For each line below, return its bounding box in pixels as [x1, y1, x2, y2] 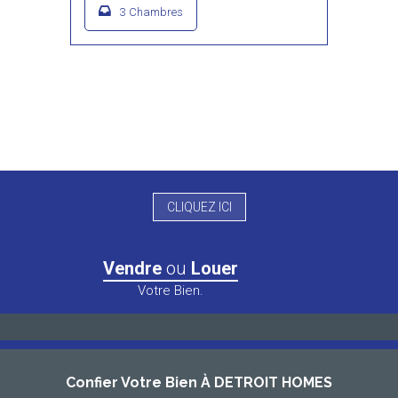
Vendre [102, 258, 166, 279]
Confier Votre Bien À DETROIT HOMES [66, 374, 332, 391]
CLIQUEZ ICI [166, 200, 232, 214]
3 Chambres [120, 5, 183, 19]
